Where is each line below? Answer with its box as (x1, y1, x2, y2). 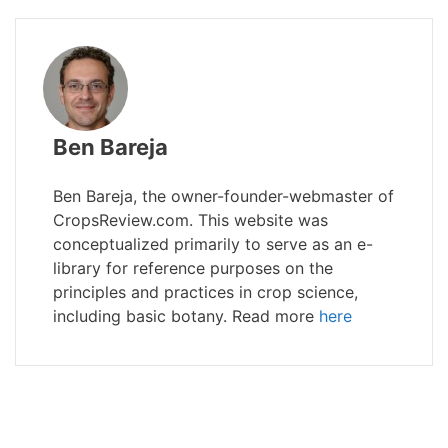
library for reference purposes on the (53, 258, 333, 278)
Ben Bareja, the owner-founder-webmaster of (53, 186, 394, 206)
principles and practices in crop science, (53, 282, 358, 302)
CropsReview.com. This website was (53, 210, 328, 230)
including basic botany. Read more (53, 306, 319, 326)
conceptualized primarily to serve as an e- (53, 234, 373, 254)
